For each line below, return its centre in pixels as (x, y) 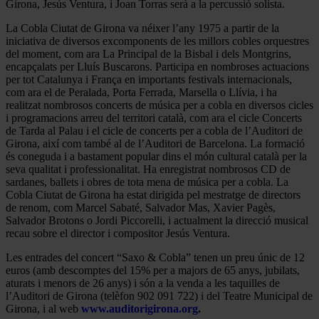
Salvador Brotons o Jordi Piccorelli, (85, 220)
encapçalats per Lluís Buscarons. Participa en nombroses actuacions (157, 66)
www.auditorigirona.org (140, 308)
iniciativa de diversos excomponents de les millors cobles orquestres (157, 41)
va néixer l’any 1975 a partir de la (204, 28)
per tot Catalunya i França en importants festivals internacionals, (149, 79)
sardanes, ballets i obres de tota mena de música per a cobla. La (147, 182)
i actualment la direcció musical (238, 220)
